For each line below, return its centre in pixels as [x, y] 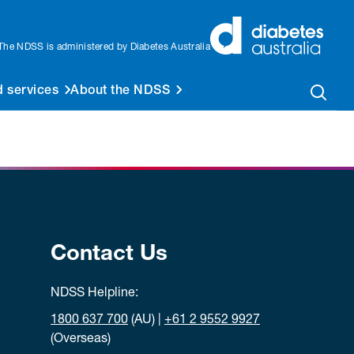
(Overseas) [81, 340]
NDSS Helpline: [94, 294]
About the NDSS [120, 91]
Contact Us [109, 255]
